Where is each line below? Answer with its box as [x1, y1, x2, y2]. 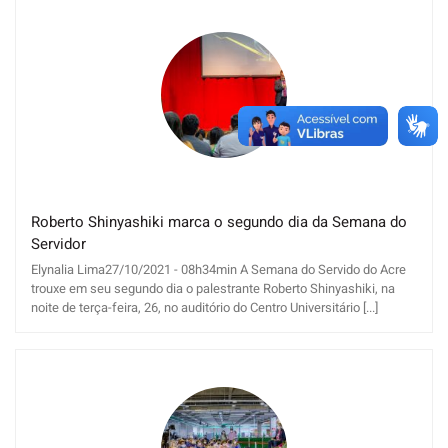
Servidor [31, 233, 86, 256]
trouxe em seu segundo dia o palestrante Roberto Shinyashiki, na [31, 279, 395, 298]
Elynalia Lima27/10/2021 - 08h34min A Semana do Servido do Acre [31, 260, 406, 279]
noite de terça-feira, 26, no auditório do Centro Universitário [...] [31, 298, 378, 317]
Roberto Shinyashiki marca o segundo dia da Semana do [31, 211, 407, 234]
